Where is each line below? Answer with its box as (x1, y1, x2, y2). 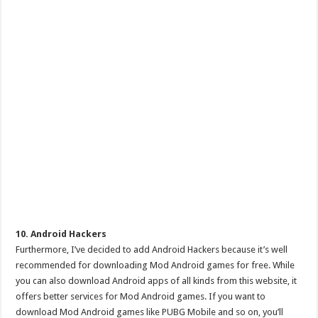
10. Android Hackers (16, 229, 107, 239)
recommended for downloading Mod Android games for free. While (16, 260, 295, 270)
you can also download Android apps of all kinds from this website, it (16, 275, 297, 286)
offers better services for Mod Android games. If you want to (16, 291, 266, 302)
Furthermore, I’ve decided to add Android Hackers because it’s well (16, 244, 288, 255)
